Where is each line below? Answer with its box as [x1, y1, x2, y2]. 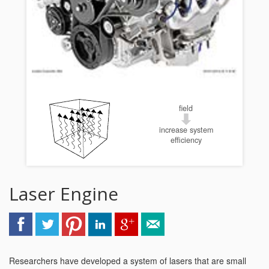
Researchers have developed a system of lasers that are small [9, 255, 246, 267]
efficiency [170, 134, 202, 146]
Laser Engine [9, 181, 118, 206]
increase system [159, 124, 213, 136]
